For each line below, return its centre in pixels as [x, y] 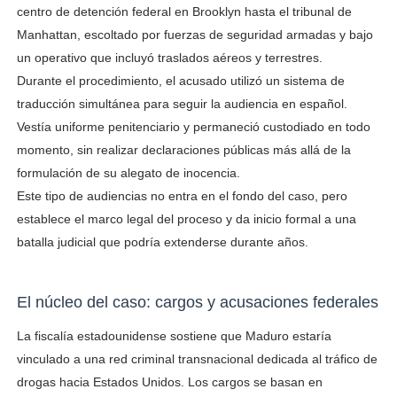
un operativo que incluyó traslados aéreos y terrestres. [169, 58]
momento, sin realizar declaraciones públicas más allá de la [183, 150]
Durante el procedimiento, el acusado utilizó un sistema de [180, 81]
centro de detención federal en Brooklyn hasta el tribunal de [184, 12]
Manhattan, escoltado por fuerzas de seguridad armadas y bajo [195, 35]
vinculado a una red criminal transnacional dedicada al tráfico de [197, 359]
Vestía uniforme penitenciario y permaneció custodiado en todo [193, 127]
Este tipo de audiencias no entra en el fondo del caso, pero [182, 196]
